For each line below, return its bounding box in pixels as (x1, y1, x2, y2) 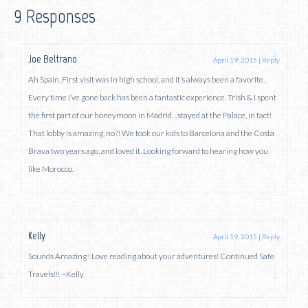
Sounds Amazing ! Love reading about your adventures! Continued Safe (28, 250, 274, 261)
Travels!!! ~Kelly (28, 268, 84, 279)
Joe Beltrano (28, 52, 77, 65)
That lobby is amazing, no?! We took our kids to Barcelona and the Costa (28, 127, 274, 138)
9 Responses (14, 3, 96, 27)
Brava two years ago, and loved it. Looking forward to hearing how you (28, 145, 268, 156)
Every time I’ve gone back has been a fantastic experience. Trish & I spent (28, 91, 276, 102)
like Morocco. (28, 163, 74, 174)
